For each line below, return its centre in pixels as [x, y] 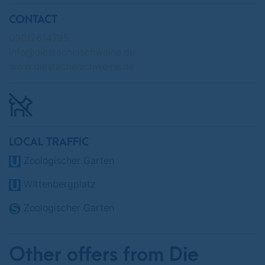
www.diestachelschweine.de [72, 66]
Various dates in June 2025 [132, 28]
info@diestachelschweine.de [72, 52]
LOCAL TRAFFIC [49, 142]
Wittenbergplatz [58, 184]
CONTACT [33, 20]
